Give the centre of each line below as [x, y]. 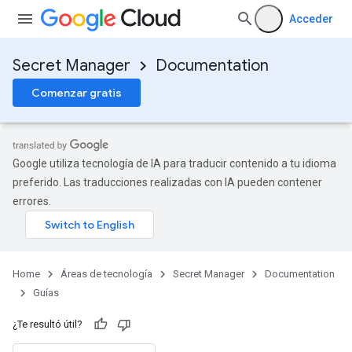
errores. [32, 201]
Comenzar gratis [77, 93]
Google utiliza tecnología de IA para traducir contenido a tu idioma [174, 163]
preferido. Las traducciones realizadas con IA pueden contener [167, 182]
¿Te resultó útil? [48, 324]
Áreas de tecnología [106, 274]
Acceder [311, 19]
